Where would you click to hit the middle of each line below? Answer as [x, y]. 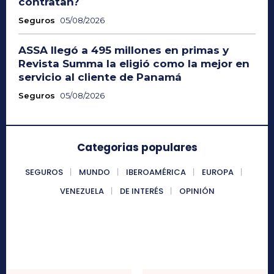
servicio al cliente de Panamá [100, 77]
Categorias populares [137, 147]
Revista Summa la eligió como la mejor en [134, 63]
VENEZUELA [82, 191]
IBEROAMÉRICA [156, 172]
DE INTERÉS [141, 191]
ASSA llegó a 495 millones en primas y [124, 50]
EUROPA [217, 172]
